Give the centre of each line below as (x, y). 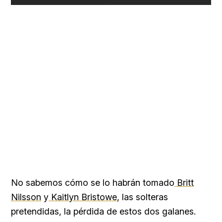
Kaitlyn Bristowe (83, 197)
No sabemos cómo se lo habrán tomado (93, 182)
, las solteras (142, 197)
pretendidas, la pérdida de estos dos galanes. (103, 211)
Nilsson (26, 197)
